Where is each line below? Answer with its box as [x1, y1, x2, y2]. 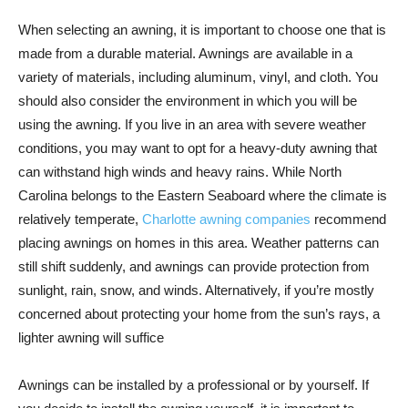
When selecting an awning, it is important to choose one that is [18, 22, 386, 38]
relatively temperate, [18, 211, 142, 228]
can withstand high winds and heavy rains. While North [18, 164, 342, 180]
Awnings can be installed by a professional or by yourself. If [18, 377, 369, 393]
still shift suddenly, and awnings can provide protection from [18, 259, 370, 275]
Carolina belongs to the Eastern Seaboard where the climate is [18, 188, 387, 204]
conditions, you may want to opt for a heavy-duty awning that [18, 140, 377, 157]
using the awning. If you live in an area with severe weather [18, 117, 366, 133]
